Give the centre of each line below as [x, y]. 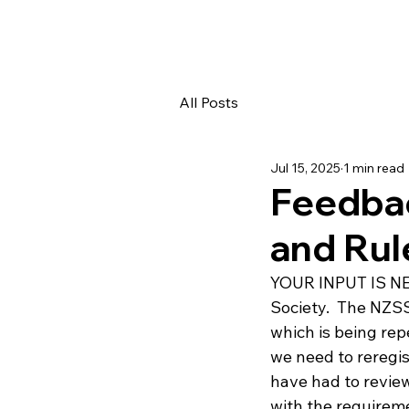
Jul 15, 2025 [305, 168]
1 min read [374, 168]
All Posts [209, 102]
